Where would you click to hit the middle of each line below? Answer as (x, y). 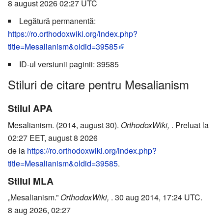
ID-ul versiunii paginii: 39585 (69, 64)
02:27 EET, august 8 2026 (53, 138)
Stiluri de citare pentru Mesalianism (98, 84)
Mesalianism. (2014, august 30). (64, 125)
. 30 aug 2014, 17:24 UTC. (157, 197)
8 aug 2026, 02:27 (39, 210)
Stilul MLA (31, 180)
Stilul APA (30, 108)
